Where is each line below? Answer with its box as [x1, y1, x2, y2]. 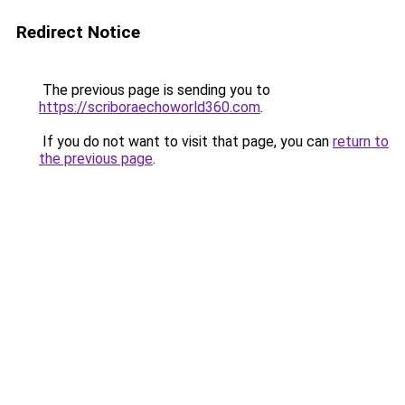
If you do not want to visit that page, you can [39, 133, 333, 150]
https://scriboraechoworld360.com [39, 99, 260, 116]
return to [333, 133, 389, 150]
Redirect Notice [16, 22, 140, 42]
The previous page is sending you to [39, 81, 270, 99]
